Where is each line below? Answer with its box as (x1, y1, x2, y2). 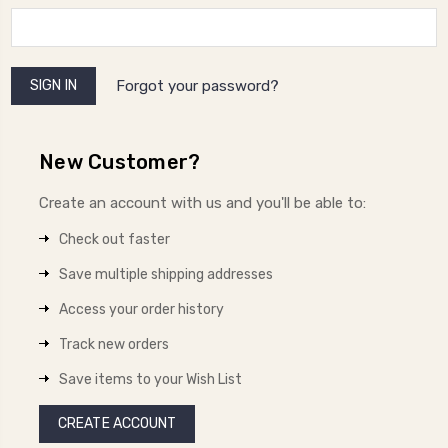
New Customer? (39, 149, 201, 174)
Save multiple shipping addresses (59, 265, 273, 283)
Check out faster (59, 230, 170, 248)
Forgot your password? (115, 76, 279, 95)
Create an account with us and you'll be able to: (39, 193, 366, 212)
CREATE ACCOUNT (58, 414, 177, 432)
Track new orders (59, 335, 169, 353)
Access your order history (59, 300, 224, 318)
